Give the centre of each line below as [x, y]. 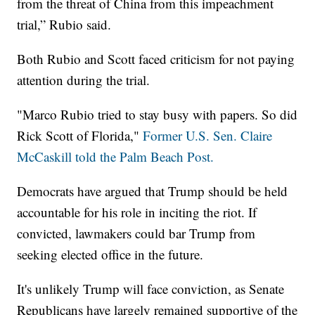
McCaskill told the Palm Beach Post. [116, 157]
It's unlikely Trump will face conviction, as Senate [151, 289]
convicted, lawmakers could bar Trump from [136, 233]
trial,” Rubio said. [64, 25]
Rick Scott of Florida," [78, 136]
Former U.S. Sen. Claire [206, 136]
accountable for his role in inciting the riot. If [137, 212]
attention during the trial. [84, 80]
